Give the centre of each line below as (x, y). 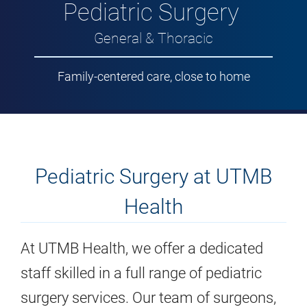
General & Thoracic (153, 38)
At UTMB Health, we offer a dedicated (142, 248)
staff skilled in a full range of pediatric (141, 273)
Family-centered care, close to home (153, 76)
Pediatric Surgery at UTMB (153, 176)
